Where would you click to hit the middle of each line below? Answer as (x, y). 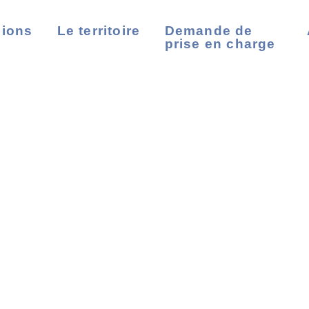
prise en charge (220, 44)
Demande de (209, 31)
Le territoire (99, 31)
